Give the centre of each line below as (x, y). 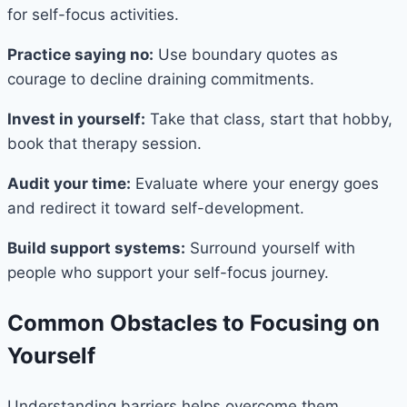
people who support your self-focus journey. (168, 273)
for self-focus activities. (93, 15)
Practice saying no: (80, 55)
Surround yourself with (270, 248)
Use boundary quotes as (246, 55)
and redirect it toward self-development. (156, 208)
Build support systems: (96, 248)
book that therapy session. (104, 144)
